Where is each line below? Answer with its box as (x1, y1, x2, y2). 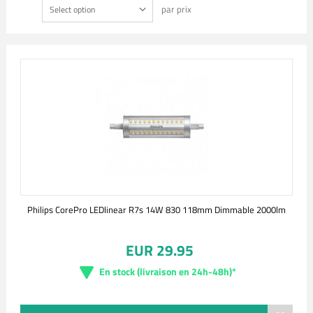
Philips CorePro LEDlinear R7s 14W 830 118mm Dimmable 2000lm (27, 203, 286, 217)
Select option (49, 3, 95, 16)
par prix (161, 2, 191, 16)
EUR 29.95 (125, 239, 194, 261)
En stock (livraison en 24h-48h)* (99, 264, 236, 279)
